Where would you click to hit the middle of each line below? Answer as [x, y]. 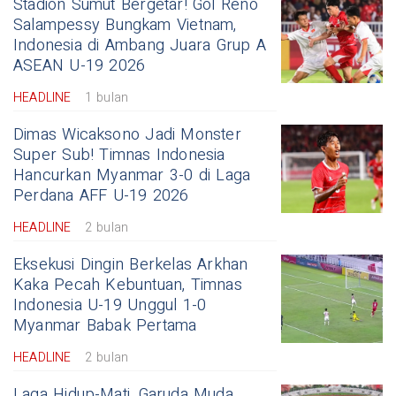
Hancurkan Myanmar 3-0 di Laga [132, 175]
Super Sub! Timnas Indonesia [119, 155]
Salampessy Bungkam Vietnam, [125, 25]
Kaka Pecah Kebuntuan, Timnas [128, 285]
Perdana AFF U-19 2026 [101, 195]
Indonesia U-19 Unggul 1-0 [110, 305]
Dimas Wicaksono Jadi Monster [127, 134]
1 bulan [107, 97]
